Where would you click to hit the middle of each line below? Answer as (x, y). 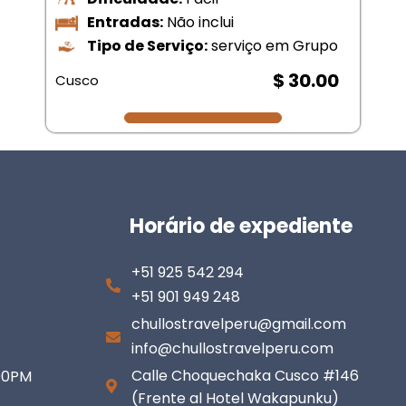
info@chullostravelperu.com (232, 349)
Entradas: (126, 22)
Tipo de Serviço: (148, 45)
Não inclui (199, 22)
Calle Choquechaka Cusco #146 (245, 376)
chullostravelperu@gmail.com (239, 324)
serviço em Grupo (273, 45)
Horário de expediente (241, 227)
